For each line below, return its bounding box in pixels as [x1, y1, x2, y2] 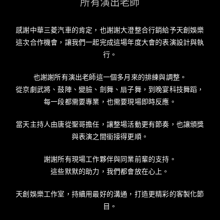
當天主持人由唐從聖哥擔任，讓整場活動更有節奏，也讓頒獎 [16, 121, 204, 129]
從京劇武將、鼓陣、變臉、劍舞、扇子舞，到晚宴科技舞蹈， [16, 86, 204, 94]
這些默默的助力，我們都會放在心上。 [51, 168, 169, 176]
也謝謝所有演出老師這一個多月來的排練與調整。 [33, 74, 187, 82]
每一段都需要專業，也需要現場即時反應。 [44, 98, 176, 106]
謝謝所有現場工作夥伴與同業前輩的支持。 [44, 156, 176, 164]
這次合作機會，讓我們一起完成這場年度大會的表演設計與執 [16, 39, 204, 47]
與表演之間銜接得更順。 [71, 133, 149, 141]
